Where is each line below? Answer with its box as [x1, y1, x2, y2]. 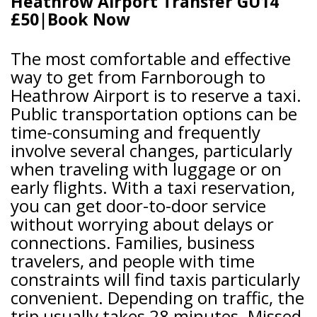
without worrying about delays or [11, 212, 274, 236]
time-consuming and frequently [11, 120, 260, 144]
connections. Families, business [11, 230, 255, 254]
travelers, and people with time [11, 248, 255, 272]
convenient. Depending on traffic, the [11, 285, 304, 309]
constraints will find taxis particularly [11, 267, 300, 291]
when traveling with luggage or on [11, 156, 282, 180]
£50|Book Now [11, 7, 130, 30]
